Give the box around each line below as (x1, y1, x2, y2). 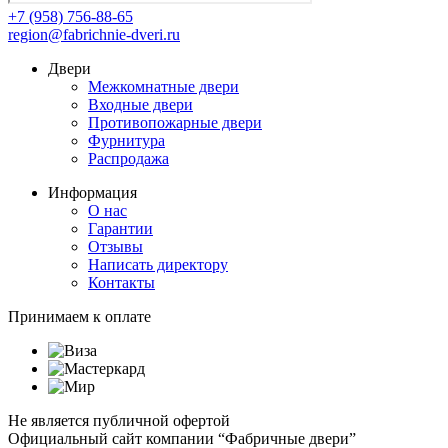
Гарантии (88, 220, 153, 238)
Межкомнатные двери (88, 78, 239, 96)
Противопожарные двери (88, 114, 262, 132)
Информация (48, 184, 137, 202)
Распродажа (88, 150, 169, 168)
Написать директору (88, 256, 228, 274)
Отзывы (88, 238, 143, 256)
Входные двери (88, 96, 193, 114)
